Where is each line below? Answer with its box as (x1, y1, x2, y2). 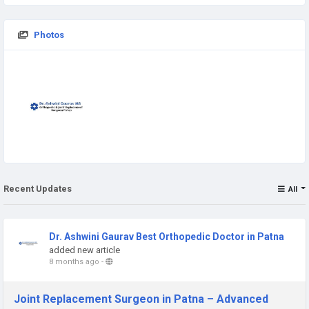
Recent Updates (3, 183, 72, 194)
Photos (34, 30, 64, 40)
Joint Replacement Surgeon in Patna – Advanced (14, 292, 268, 306)
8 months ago (49, 257, 99, 266)
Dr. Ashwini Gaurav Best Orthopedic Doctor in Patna (49, 230, 284, 242)
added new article (49, 244, 120, 255)
